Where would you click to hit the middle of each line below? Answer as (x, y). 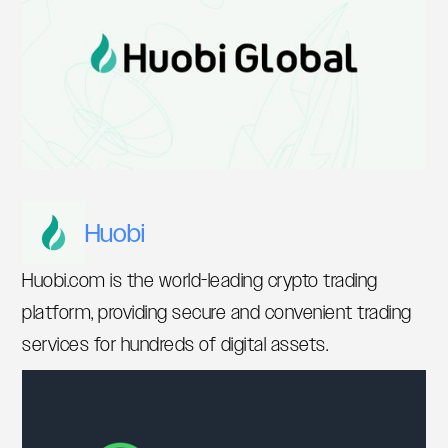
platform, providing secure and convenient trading (217, 312)
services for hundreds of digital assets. (175, 344)
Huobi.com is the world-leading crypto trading (200, 280)
